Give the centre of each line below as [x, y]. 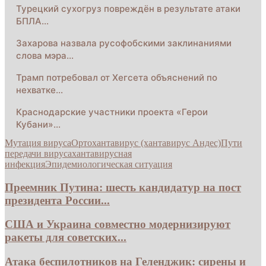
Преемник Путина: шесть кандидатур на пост [123, 187]
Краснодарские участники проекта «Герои [112, 112]
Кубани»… [38, 124]
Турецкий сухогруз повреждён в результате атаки [128, 8]
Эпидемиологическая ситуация [109, 164]
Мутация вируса [38, 142]
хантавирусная [102, 153]
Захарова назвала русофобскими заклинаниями [124, 43]
